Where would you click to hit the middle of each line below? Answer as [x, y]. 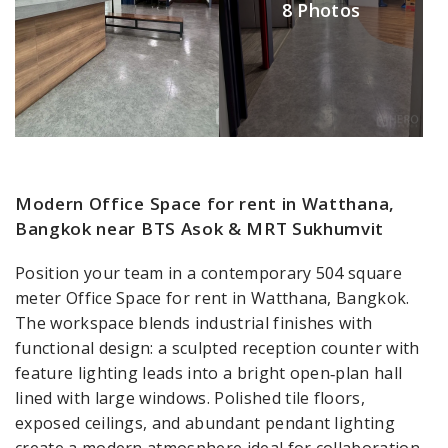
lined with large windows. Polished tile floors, [190, 397]
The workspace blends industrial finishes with [194, 322]
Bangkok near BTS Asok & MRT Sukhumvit [200, 228]
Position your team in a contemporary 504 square [209, 272]
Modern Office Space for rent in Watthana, [205, 203]
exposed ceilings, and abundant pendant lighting [205, 422]
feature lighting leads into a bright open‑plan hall [209, 372]
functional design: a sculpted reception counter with [217, 347]
